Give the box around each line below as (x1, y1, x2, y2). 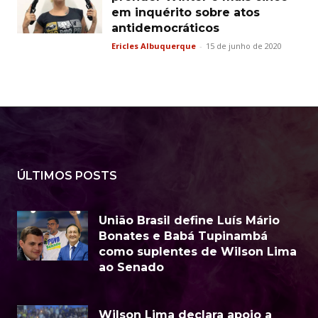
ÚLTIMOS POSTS (17, 169, 117, 182)
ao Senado (99, 261, 164, 274)
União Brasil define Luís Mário (99, 214, 280, 227)
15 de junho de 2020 (206, 40, 282, 51)
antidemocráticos (111, 21, 219, 35)
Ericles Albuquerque (111, 40, 196, 51)
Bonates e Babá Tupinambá (99, 229, 268, 243)
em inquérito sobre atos (111, 6, 260, 19)
